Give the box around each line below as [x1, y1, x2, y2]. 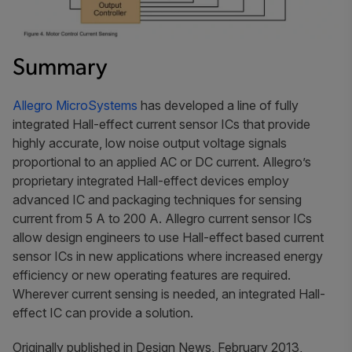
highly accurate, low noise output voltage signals [13, 134, 287, 151]
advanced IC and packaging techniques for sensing [13, 191, 302, 207]
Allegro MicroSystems [13, 97, 137, 113]
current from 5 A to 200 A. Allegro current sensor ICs [13, 210, 312, 226]
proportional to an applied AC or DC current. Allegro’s [13, 153, 311, 170]
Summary [13, 56, 108, 81]
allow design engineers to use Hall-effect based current [13, 229, 324, 245]
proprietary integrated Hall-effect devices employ [13, 172, 289, 189]
